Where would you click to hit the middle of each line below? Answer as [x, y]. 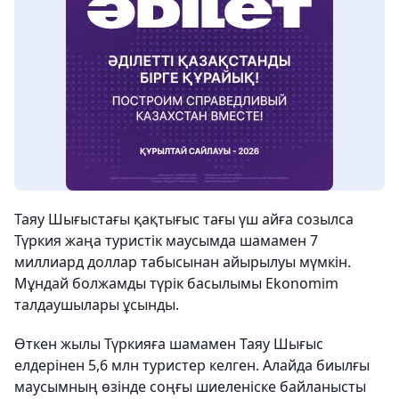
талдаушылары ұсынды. [97, 305]
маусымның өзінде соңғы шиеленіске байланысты [190, 387]
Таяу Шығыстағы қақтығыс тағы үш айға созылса [184, 219]
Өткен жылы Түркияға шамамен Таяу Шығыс [169, 344]
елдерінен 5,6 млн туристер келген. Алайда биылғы [192, 365]
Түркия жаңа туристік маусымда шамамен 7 [166, 240]
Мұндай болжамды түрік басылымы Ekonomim [176, 283]
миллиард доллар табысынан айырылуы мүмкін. [183, 262]
